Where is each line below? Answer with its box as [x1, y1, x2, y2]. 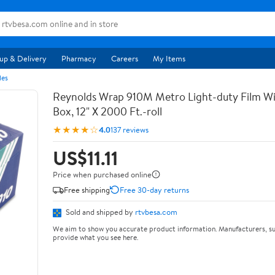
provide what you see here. [53, 231, 138, 242]
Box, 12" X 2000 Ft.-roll [53, 104, 162, 119]
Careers [111, 53, 138, 64]
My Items [153, 53, 185, 64]
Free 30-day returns [120, 184, 189, 195]
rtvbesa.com [135, 206, 177, 217]
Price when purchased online [53, 169, 152, 180]
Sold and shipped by [64, 206, 135, 217]
